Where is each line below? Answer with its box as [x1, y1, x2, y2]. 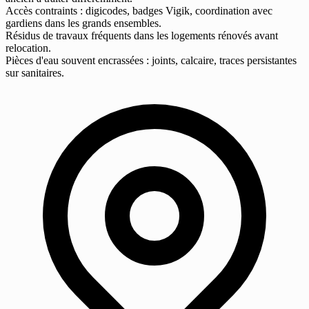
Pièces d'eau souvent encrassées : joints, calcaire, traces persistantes [6, 54, 297, 67]
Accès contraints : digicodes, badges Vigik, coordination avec [6, 5, 272, 17]
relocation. [6, 42, 51, 54]
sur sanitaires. [6, 67, 64, 79]
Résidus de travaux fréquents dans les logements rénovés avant [6, 30, 278, 42]
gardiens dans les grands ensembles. [6, 17, 161, 30]
